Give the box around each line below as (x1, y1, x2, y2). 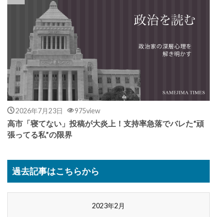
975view (75, 106, 100, 115)
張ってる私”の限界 (7, 130, 72, 139)
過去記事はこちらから (12, 165, 99, 176)
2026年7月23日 (15, 106, 63, 115)
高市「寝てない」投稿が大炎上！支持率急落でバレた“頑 (7, 119, 204, 128)
